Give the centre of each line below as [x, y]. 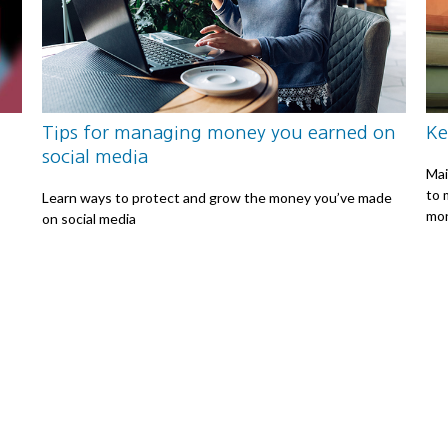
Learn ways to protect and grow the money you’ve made [217, 198]
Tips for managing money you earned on [219, 132]
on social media [89, 219]
